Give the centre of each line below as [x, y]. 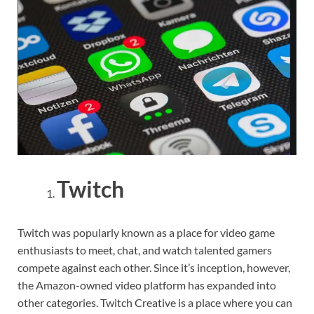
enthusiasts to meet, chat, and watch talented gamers [145, 250]
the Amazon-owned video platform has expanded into [147, 285]
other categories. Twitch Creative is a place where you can [155, 303]
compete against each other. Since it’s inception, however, [154, 268]
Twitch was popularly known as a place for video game [146, 233]
